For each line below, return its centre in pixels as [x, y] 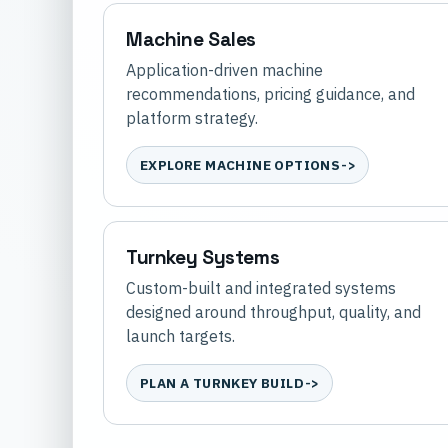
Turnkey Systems [203, 258]
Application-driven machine [224, 70]
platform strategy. [192, 118]
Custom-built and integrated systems [261, 288]
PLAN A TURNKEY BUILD [222, 383]
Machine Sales [191, 40]
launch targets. [180, 336]
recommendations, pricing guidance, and [270, 94]
